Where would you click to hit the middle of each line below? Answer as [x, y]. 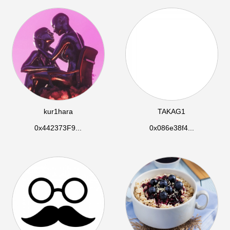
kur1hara [58, 111]
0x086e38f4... [171, 128]
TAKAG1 [172, 111]
